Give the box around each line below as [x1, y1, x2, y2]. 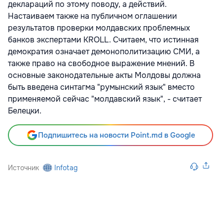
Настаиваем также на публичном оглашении [8, 11, 177, 22]
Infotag [54, 163, 78, 173]
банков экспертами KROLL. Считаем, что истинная [8, 35, 199, 45]
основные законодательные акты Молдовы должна [8, 70, 201, 81]
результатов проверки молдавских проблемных [8, 23, 190, 34]
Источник [8, 163, 39, 173]
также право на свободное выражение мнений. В [8, 58, 194, 69]
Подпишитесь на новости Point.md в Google [37, 130, 195, 141]
